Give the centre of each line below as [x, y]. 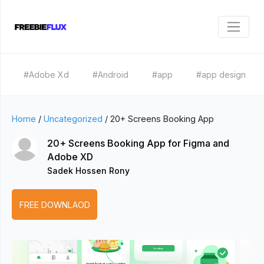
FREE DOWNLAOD [55, 204]
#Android [110, 75]
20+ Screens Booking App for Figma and [138, 143]
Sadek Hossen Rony [89, 171]
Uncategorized [73, 119]
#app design [221, 75]
